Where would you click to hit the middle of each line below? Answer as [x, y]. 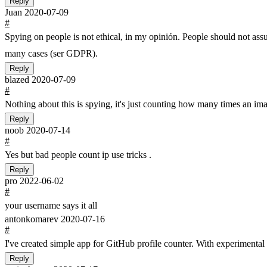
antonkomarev [33, 219]
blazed [18, 79]
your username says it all [51, 205]
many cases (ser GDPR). [51, 53]
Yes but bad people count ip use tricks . [78, 154]
